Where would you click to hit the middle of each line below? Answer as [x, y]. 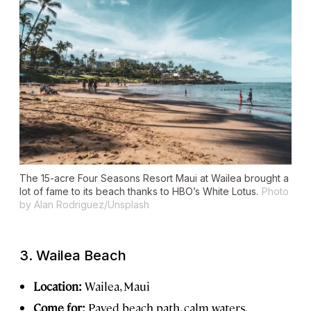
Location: [59, 286]
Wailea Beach [81, 255]
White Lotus [229, 191]
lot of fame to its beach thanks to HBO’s [111, 191]
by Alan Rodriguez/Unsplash [84, 204]
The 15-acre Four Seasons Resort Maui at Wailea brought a [154, 178]
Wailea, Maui [117, 286]
